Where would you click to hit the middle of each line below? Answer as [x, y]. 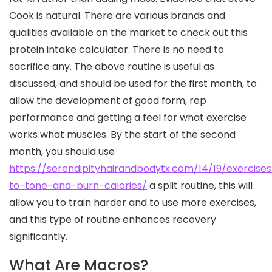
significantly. [38, 236]
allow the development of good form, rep [108, 100]
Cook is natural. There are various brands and [117, 15]
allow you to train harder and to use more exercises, [133, 202]
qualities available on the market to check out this [128, 32]
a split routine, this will [200, 185]
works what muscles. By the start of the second [122, 134]
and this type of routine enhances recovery [113, 219]
